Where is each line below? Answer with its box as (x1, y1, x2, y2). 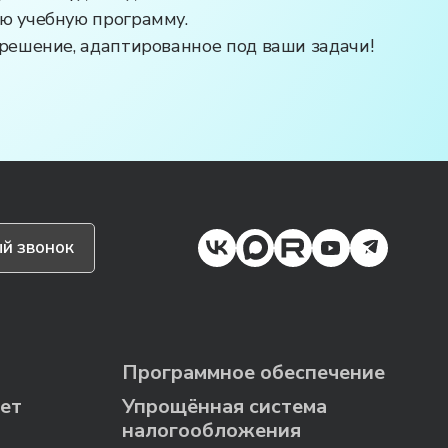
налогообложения (122, 416, 301, 444)
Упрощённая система (122, 392, 327, 420)
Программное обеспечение (122, 358, 385, 386)
